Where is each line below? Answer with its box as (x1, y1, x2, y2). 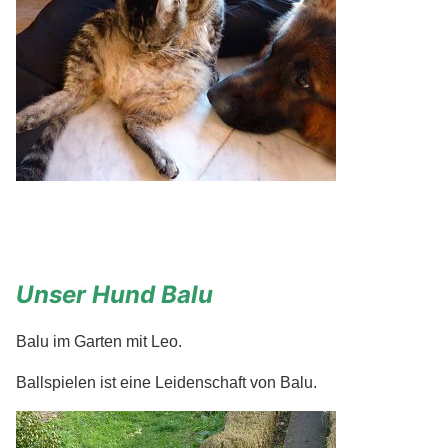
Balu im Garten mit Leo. (16, 332, 182, 350)
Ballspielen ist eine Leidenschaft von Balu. (16, 373, 317, 391)
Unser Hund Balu (16, 279, 213, 309)
